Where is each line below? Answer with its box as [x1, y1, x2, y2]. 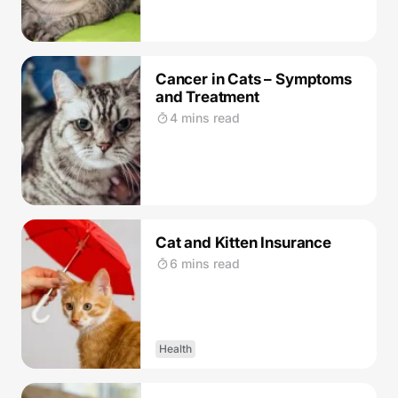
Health [159, 342, 192, 355]
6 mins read [170, 256, 240, 271]
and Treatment [155, 88, 259, 106]
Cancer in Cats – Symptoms [155, 70, 352, 88]
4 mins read [170, 110, 240, 125]
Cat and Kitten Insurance [155, 234, 331, 251]
